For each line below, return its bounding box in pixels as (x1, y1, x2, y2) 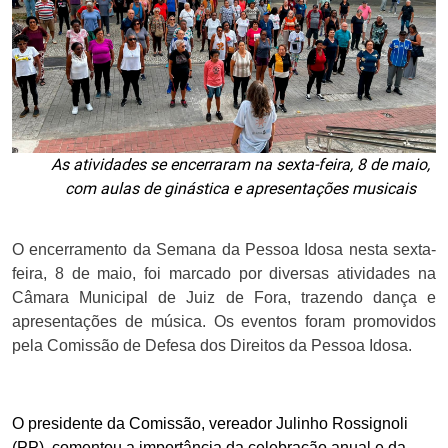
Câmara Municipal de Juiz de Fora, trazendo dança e (12, 288, 436, 306)
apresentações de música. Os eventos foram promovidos (12, 312, 436, 330)
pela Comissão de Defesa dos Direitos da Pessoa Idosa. (12, 336, 412, 354)
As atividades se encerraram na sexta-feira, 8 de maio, (50, 154, 430, 174)
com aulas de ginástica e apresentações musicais (64, 178, 416, 198)
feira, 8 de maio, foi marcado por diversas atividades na (12, 264, 436, 282)
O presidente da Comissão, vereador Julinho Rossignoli (12, 414, 408, 432)
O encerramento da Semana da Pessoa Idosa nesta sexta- (12, 240, 436, 258)
